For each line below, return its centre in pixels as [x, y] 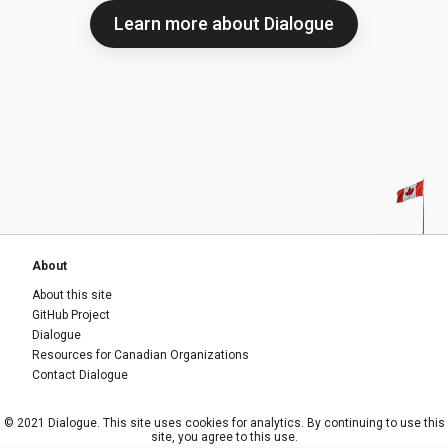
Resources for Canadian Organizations [140, 355]
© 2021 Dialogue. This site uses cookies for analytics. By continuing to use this [224, 423]
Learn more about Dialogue [224, 23]
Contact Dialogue [80, 375]
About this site [72, 295]
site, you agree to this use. [224, 437]
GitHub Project [71, 315]
